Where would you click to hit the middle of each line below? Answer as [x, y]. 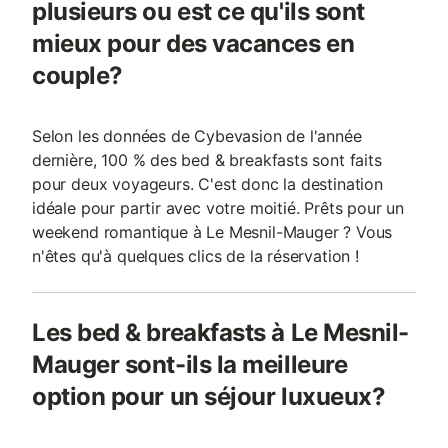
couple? [77, 75]
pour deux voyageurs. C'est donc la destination [207, 184]
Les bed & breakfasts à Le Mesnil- [220, 332]
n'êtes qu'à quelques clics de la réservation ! [195, 256]
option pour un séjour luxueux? [209, 396]
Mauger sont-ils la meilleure [190, 364]
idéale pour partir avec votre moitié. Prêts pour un [218, 208]
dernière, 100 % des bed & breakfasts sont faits [207, 160]
